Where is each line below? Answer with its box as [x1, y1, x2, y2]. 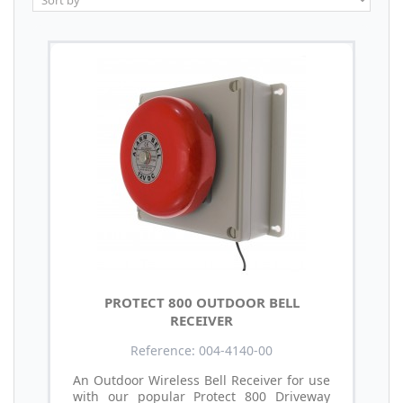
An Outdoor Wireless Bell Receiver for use [73, 372, 330, 390]
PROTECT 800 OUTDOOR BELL [103, 293, 300, 312]
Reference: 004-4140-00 [130, 342, 273, 360]
